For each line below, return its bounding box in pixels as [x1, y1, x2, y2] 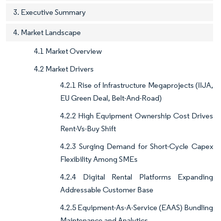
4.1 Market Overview [34, 46, 102, 56]
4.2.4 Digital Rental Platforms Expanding [60, 172, 213, 182]
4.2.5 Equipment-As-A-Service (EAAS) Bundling [60, 203, 213, 213]
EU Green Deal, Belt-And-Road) [60, 93, 162, 103]
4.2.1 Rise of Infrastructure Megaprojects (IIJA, [60, 80, 213, 90]
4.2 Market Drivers [34, 64, 94, 74]
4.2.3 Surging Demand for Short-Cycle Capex [60, 142, 213, 151]
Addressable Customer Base [60, 185, 153, 195]
